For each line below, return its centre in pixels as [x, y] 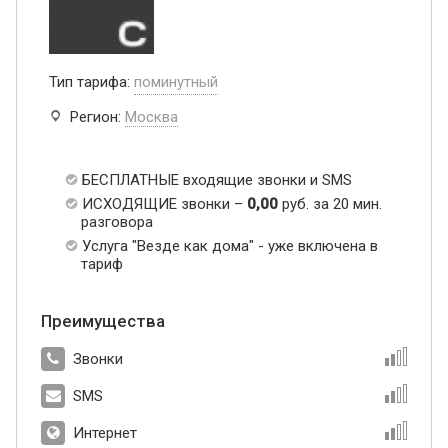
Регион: [95, 117]
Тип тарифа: [91, 82]
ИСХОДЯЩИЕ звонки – [164, 204]
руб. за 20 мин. [330, 204]
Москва [151, 117]
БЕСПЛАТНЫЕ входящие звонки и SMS [217, 180]
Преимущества [103, 321]
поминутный [176, 82]
